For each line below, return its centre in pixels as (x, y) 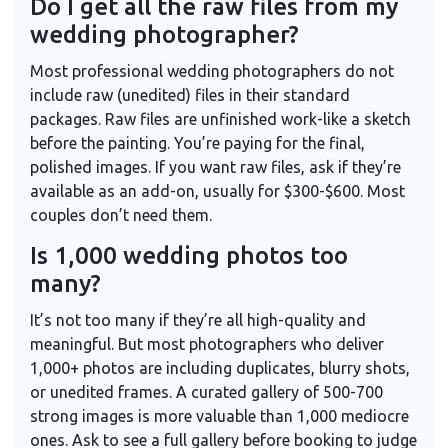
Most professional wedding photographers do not (212, 70)
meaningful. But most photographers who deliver (207, 343)
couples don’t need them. (121, 214)
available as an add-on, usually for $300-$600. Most (217, 190)
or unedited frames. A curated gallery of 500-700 (206, 391)
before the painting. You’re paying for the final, (197, 142)
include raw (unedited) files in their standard (190, 94)
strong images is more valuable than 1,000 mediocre (219, 415)
